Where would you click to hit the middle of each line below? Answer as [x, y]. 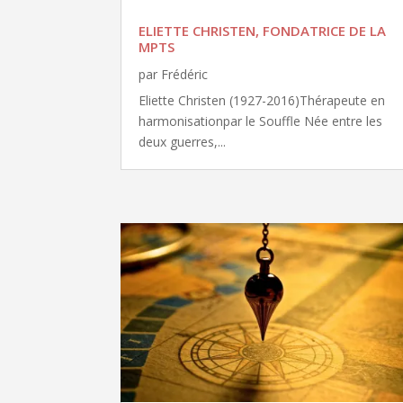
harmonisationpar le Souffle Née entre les [261, 121]
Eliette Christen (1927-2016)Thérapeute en [262, 100]
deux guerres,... [183, 141]
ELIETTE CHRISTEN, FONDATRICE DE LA [263, 30]
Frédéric [185, 74]
